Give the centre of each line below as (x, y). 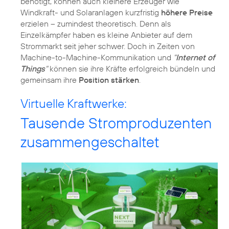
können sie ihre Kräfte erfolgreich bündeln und (131, 68)
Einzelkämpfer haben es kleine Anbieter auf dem (106, 35)
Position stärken (109, 79)
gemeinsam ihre (50, 79)
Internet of (195, 57)
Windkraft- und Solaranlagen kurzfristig (91, 12)
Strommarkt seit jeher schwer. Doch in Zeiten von (108, 46)
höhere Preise (187, 12)
